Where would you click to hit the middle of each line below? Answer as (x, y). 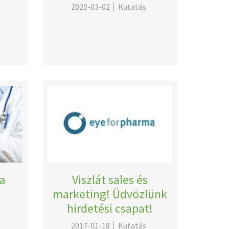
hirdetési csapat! (110, 208)
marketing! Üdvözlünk (110, 194)
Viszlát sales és (110, 180)
